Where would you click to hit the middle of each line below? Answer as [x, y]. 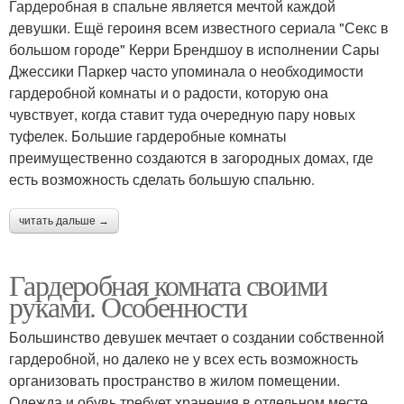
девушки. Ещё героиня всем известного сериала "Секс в [199, 27]
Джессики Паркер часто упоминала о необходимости [186, 70]
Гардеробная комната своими [168, 284]
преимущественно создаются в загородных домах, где [191, 157]
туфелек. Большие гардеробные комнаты [148, 135]
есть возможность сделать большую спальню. [162, 179]
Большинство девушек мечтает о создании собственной [197, 336]
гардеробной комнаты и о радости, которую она [169, 92]
